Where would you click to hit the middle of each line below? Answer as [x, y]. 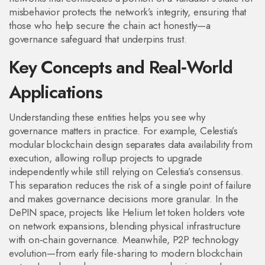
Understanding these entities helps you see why [107, 117]
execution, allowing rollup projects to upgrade [106, 158]
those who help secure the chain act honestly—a [110, 25]
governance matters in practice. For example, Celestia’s [123, 131]
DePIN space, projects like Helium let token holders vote [127, 212]
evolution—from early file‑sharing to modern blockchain [126, 253]
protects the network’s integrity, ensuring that [153, 12]
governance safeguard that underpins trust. [98, 39]
